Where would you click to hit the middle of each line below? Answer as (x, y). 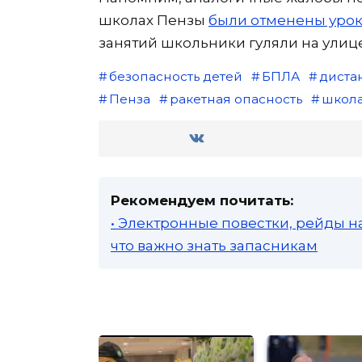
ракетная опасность (236, 99)
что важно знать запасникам (214, 246)
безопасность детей (175, 77)
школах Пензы (154, 21)
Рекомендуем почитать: (202, 201)
